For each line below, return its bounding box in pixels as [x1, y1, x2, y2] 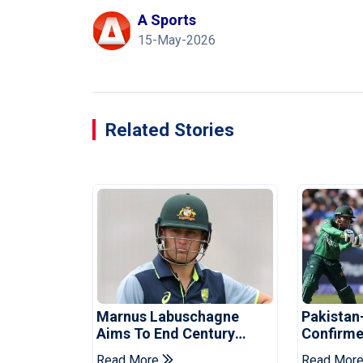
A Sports [138, 11, 196, 28]
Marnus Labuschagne [96, 308, 239, 326]
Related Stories [105, 119, 234, 140]
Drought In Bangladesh [96, 342, 248, 360]
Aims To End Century [96, 325, 235, 343]
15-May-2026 [138, 32, 216, 48]
